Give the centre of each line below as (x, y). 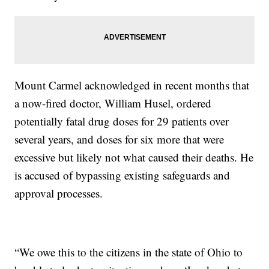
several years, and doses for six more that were (119, 139)
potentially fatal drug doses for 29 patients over (122, 121)
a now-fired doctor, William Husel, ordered (113, 103)
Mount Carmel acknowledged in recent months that (132, 85)
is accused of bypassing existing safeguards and (122, 175)
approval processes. (59, 193)
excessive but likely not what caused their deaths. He (134, 157)
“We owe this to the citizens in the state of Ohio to (129, 252)
